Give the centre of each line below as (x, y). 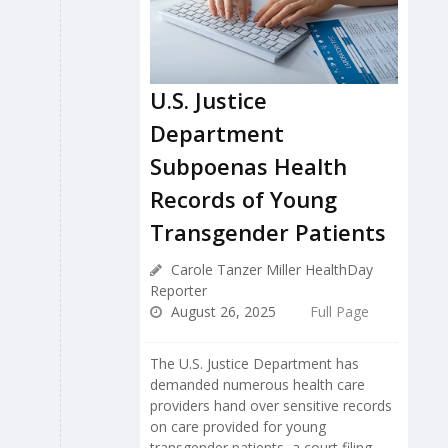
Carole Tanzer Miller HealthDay (270, 270)
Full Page (339, 312)
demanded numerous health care (257, 385)
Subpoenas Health (248, 166)
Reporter (178, 291)
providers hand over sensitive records (271, 406)
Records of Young (243, 199)
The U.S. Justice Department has (254, 364)
